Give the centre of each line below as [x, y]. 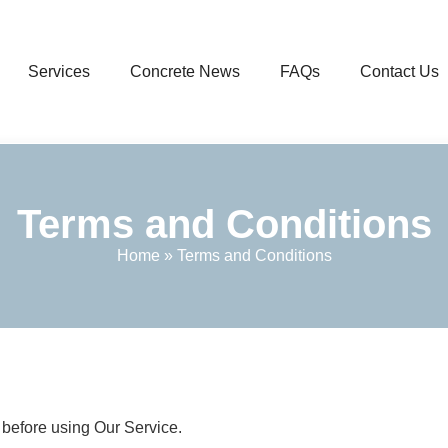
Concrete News [185, 71]
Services [59, 71]
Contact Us [400, 71]
